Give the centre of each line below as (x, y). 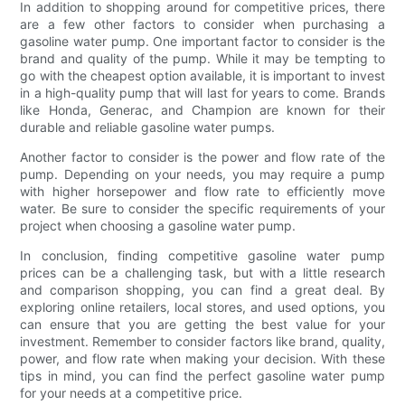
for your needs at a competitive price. (132, 392)
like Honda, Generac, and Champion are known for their (202, 109)
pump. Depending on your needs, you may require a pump (202, 174)
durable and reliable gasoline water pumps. (148, 127)
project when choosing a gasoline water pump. (158, 225)
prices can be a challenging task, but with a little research (202, 272)
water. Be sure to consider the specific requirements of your (202, 208)
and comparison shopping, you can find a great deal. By (202, 289)
